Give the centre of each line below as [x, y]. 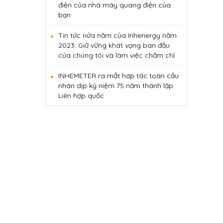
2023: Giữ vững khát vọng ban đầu [114, 45]
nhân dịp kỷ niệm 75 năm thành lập [116, 86]
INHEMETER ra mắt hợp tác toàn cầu [118, 76]
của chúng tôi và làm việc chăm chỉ [116, 55]
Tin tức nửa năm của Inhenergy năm [117, 35]
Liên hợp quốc [81, 96]
